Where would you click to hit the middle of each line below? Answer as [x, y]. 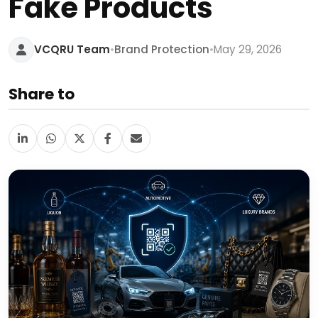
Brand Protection [162, 49]
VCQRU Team [72, 49]
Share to [42, 94]
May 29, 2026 [248, 49]
